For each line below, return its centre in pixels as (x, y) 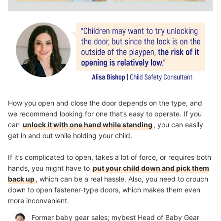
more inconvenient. (38, 200)
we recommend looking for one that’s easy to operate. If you (105, 113)
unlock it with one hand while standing (88, 124)
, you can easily (178, 124)
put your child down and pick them (151, 168)
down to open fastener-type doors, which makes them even (104, 189)
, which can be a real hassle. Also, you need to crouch (122, 179)
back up (21, 179)
